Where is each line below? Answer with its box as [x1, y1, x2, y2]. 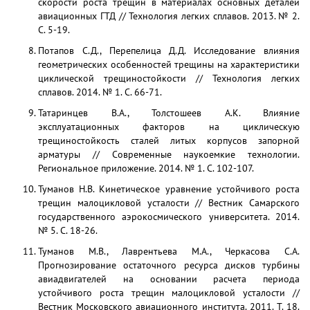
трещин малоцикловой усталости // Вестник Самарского [38, 197, 300, 209]
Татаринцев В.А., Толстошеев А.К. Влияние [38, 107, 300, 119]
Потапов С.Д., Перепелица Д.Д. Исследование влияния [38, 44, 300, 57]
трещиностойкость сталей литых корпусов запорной [38, 134, 300, 147]
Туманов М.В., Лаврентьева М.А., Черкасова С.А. [38, 245, 300, 257]
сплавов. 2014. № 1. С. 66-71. [38, 86, 162, 98]
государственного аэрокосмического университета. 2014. [38, 210, 300, 223]
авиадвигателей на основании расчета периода [38, 273, 300, 285]
